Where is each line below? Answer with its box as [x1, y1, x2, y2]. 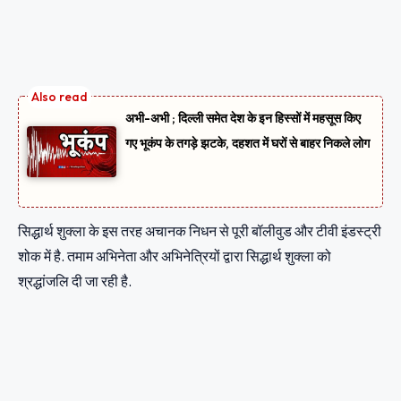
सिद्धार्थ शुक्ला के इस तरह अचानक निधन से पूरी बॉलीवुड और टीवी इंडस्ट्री [18, 222, 381, 241]
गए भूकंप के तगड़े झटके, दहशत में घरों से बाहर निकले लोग [125, 135, 370, 152]
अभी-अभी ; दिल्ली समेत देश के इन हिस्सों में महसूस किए [125, 110, 361, 127]
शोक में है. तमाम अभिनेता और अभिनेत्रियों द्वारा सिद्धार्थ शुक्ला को [18, 247, 331, 266]
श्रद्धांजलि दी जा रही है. [18, 272, 134, 291]
